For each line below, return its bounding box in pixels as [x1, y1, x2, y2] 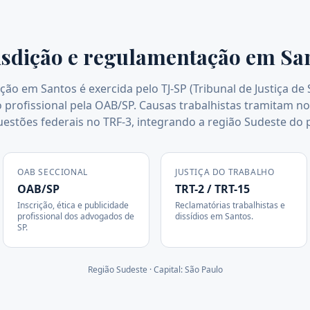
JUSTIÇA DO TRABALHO [175, 166, 275, 178]
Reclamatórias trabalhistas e [175, 199, 285, 211]
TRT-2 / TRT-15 [175, 181, 250, 197]
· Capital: [147, 264, 185, 275]
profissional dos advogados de [17, 210, 134, 222]
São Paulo [184, 264, 223, 275]
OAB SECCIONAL [17, 166, 88, 178]
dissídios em [175, 210, 225, 222]
